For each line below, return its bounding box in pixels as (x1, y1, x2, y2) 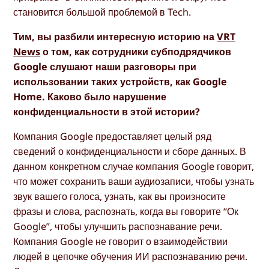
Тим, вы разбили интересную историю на (13, 30, 217, 44)
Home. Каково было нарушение (13, 90, 167, 104)
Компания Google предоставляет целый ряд (13, 130, 212, 144)
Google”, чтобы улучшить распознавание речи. (13, 220, 223, 234)
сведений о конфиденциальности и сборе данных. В (13, 145, 247, 159)
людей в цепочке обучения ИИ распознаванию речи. (13, 250, 248, 264)
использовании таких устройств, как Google (13, 75, 228, 89)
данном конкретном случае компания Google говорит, (13, 160, 255, 174)
